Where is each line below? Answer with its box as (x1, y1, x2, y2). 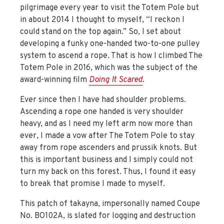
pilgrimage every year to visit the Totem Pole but (20, 3, 199, 13)
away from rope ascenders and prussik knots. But (20, 143, 197, 153)
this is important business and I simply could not (20, 155, 193, 165)
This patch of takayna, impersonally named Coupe (20, 199, 200, 209)
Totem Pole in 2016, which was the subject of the (20, 63, 197, 73)
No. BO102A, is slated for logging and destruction (20, 211, 195, 221)
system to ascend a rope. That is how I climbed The (20, 51, 202, 61)
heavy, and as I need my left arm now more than (20, 119, 192, 129)
